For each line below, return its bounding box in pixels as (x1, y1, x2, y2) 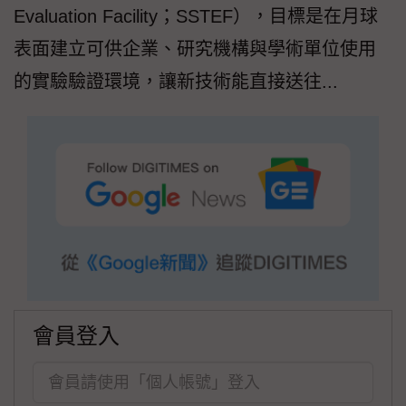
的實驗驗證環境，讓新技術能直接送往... (14, 72, 338, 92)
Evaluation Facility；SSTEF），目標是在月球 (14, 6, 378, 27)
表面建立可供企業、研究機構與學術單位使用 (14, 39, 376, 60)
